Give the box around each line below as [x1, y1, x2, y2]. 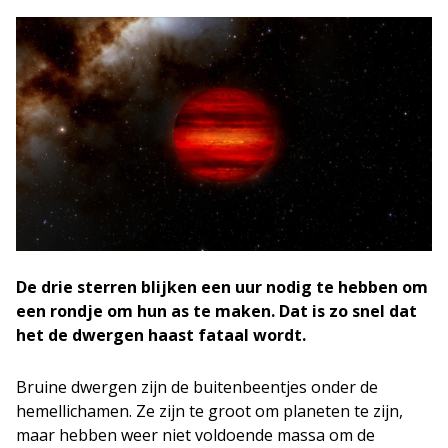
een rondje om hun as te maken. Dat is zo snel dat [16, 299, 417, 322]
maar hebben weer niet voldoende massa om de [16, 423, 375, 446]
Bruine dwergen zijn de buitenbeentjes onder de [16, 375, 378, 398]
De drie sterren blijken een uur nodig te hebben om [16, 275, 428, 298]
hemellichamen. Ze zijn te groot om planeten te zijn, [16, 399, 403, 422]
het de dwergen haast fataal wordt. [16, 323, 306, 346]
